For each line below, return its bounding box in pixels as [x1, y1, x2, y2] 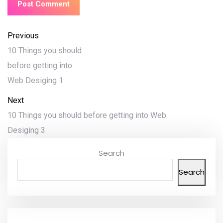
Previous [7, 31, 39, 41]
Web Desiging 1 [7, 76, 63, 86]
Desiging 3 [7, 125, 45, 135]
